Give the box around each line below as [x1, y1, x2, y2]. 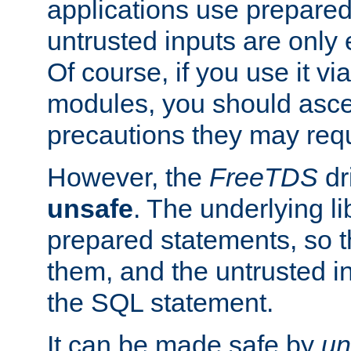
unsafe [47, 194, 133, 224]
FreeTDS [209, 162, 318, 193]
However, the [47, 162, 209, 193]
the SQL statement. [47, 288, 273, 318]
